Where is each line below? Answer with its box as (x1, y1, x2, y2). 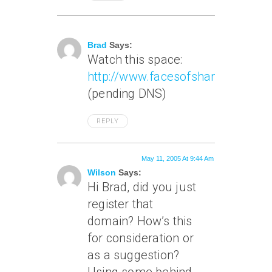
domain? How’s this (87, 214, 192, 228)
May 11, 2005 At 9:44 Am (141, 155, 214, 162)
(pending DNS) (87, 86, 167, 101)
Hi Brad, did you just (87, 180, 197, 194)
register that (87, 197, 154, 211)
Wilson (87, 168, 116, 177)
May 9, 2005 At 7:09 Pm (144, 15, 214, 22)
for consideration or (87, 231, 194, 245)
